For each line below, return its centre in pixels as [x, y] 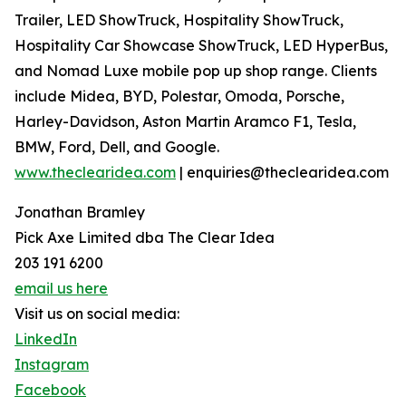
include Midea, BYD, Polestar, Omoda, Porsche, [179, 96]
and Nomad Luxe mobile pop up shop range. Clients [196, 70]
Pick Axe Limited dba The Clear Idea [145, 237]
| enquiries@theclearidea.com [282, 172]
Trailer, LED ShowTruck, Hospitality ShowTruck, [179, 19]
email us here [61, 288]
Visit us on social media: [97, 313]
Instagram [52, 364]
